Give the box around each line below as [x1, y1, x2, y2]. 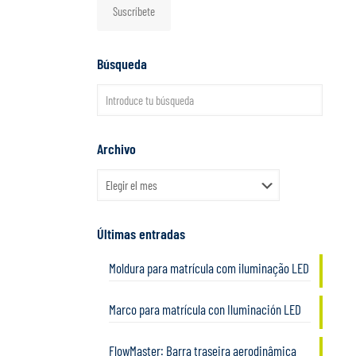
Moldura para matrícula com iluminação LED [109, 260, 309, 276]
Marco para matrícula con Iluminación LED [109, 301, 301, 317]
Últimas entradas [97, 225, 185, 242]
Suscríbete [113, 4, 155, 18]
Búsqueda [97, 55, 147, 72]
